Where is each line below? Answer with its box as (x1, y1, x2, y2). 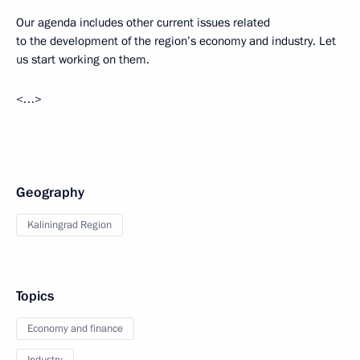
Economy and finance (27, 321, 123, 336)
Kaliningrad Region (27, 218, 112, 232)
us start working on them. (16, 51, 149, 67)
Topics (16, 287, 54, 305)
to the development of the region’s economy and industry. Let (16, 33, 336, 49)
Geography (16, 183, 84, 202)
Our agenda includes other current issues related (16, 14, 270, 31)
